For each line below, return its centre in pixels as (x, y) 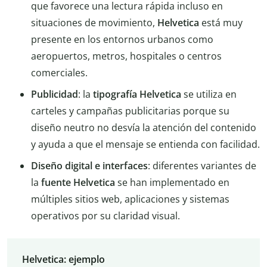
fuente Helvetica (78, 183)
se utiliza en (209, 94)
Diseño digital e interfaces (89, 166)
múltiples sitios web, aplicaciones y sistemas (130, 199)
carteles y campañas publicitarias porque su (130, 111)
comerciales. (59, 73)
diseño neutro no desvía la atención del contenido (144, 128)
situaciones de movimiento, (94, 23)
